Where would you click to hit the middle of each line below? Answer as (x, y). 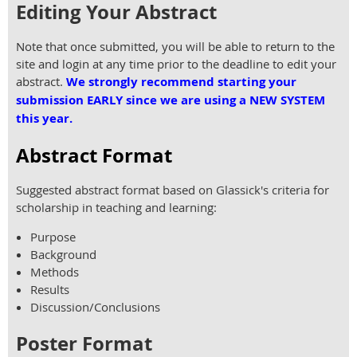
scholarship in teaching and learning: (116, 208)
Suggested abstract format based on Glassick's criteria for (173, 190)
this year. (44, 119)
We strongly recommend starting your (181, 82)
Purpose (55, 237)
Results (51, 290)
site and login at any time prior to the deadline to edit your (176, 64)
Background (65, 255)
